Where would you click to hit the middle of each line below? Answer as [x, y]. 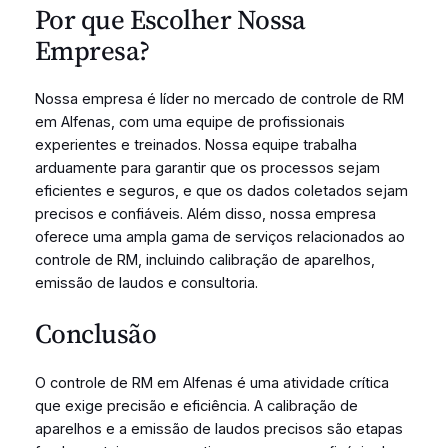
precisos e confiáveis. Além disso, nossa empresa [205, 214]
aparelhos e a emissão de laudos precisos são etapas [218, 428]
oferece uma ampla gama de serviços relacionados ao [219, 237]
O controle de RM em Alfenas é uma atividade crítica [211, 382]
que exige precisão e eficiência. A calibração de [196, 405]
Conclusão [95, 333]
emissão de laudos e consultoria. [146, 283]
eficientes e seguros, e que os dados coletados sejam [221, 191]
